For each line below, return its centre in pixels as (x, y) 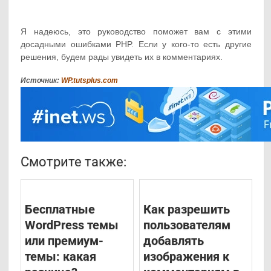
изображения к (186, 257)
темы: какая (61, 257)
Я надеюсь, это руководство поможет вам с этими (136, 32)
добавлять (173, 241)
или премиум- (64, 241)
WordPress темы (72, 225)
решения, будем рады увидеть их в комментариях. (122, 57)
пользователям (187, 225)
